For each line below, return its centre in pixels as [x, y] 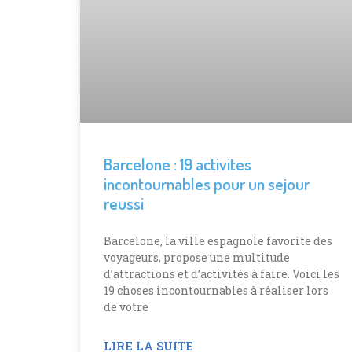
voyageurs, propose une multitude [197, 257]
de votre [126, 307]
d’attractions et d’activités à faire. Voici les [222, 274]
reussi [124, 203]
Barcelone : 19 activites [178, 164]
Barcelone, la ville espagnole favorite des [218, 241]
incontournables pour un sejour [207, 183]
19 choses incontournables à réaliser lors [216, 290]
